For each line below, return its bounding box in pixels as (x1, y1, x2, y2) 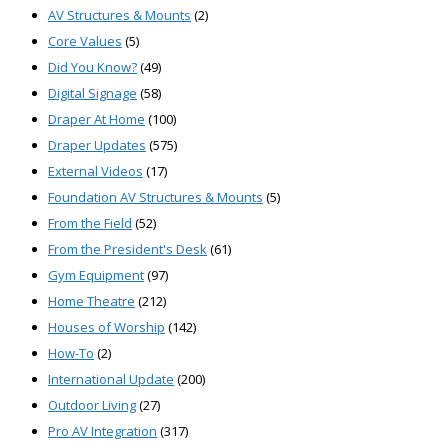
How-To (48, 344, 94, 363)
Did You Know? (48, 58, 137, 77)
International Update (48, 370, 174, 389)
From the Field (48, 214, 132, 233)
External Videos (48, 162, 143, 181)
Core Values (48, 32, 122, 51)
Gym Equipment (48, 266, 144, 285)
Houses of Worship (48, 318, 165, 337)
